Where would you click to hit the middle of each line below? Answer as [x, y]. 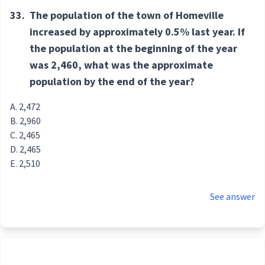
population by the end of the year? [112, 82]
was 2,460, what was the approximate [121, 65]
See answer [232, 197]
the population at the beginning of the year [133, 49]
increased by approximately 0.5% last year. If [137, 32]
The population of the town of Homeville [127, 15]
